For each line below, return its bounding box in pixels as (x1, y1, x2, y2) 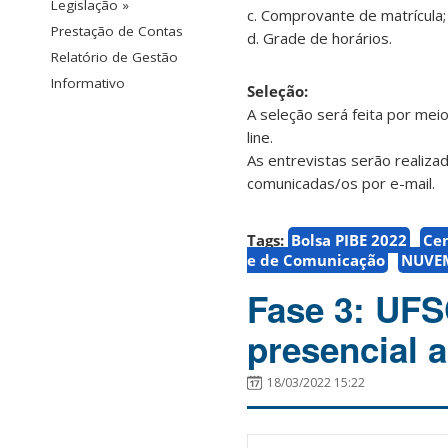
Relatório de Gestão (51, 48, 178, 67)
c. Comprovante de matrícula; (247, 5, 446, 26)
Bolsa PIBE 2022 (291, 230, 407, 251)
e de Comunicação (247, 250, 385, 271)
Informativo (51, 74, 125, 93)
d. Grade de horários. (247, 28, 392, 49)
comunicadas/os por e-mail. (247, 173, 435, 194)
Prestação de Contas (51, 22, 183, 41)
